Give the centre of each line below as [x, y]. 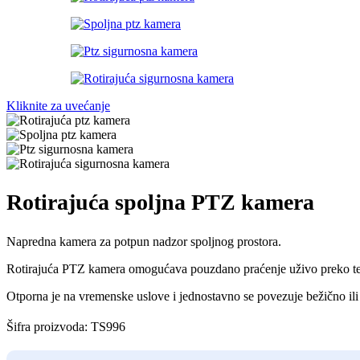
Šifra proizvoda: [49, 326]
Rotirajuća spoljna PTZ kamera [160, 202]
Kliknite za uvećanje [58, 106]
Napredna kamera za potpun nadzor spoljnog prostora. [144, 241]
